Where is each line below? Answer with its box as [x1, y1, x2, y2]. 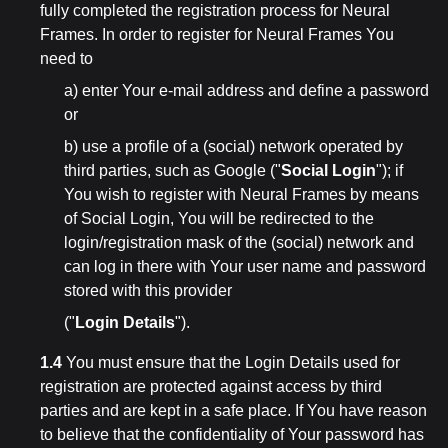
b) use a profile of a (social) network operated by [64, 138, 403, 155]
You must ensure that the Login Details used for [62, 354, 400, 371]
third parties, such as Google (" [64, 162, 281, 179]
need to [40, 50, 93, 67]
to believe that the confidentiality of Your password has [40, 426, 424, 443]
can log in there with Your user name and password [64, 258, 426, 275]
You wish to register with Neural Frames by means [64, 186, 419, 203]
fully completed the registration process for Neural [40, 2, 390, 19]
